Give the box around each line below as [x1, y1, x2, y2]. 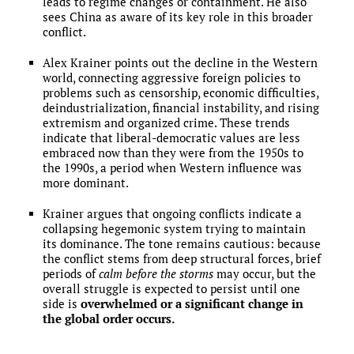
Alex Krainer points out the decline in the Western [42, 55, 318, 71]
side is [42, 296, 81, 312]
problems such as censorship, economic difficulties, [42, 85, 318, 101]
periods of [42, 266, 99, 282]
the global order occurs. [42, 311, 175, 327]
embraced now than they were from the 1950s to [42, 145, 303, 161]
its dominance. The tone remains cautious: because [42, 236, 321, 252]
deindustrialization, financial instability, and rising [42, 100, 319, 116]
